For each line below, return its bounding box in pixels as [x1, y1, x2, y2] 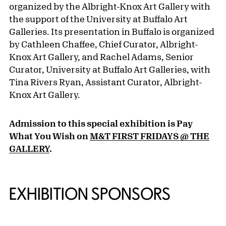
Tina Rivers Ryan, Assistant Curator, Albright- [9, 77, 202, 87]
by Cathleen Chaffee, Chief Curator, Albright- [9, 39, 198, 49]
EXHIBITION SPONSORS [9, 185, 171, 203]
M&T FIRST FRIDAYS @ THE [90, 131, 209, 141]
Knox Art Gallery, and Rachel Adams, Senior [9, 51, 194, 62]
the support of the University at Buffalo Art [9, 14, 188, 24]
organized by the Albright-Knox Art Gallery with [9, 1, 210, 12]
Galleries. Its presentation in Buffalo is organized [9, 26, 214, 37]
